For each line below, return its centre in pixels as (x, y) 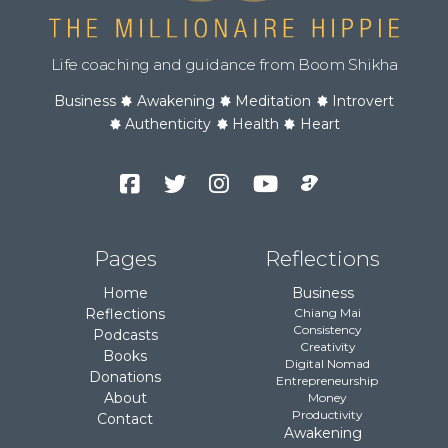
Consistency (327, 330)
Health (255, 123)
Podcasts (125, 335)
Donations (125, 377)
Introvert (363, 100)
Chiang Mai (327, 313)
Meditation (273, 100)
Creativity (327, 347)
